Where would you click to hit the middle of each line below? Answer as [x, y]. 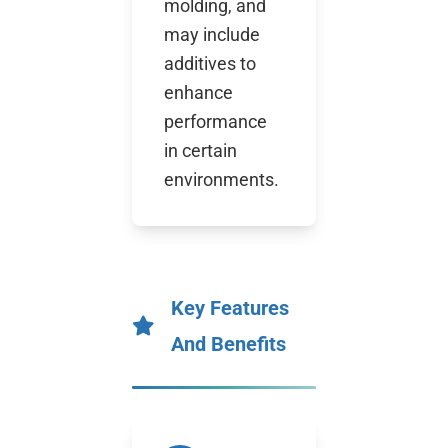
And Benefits [228, 344]
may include [212, 34]
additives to [210, 63]
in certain [200, 150]
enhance [198, 92]
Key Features [230, 308]
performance [215, 121]
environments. [221, 179]
